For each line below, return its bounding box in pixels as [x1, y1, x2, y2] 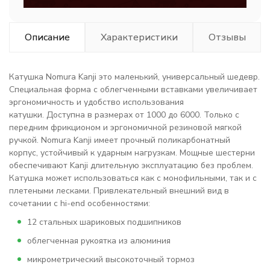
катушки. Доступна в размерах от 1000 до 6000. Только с [9, 109, 239, 121]
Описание [24, 31, 70, 44]
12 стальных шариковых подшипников [27, 216, 181, 228]
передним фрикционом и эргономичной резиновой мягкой [9, 122, 242, 133]
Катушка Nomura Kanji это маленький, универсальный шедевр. [9, 71, 260, 83]
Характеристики [100, 31, 178, 44]
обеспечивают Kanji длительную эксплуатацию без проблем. [9, 160, 253, 171]
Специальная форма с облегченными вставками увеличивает [9, 84, 257, 95]
